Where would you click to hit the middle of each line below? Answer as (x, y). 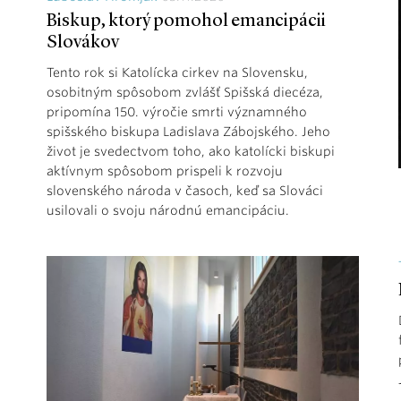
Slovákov (83, 43)
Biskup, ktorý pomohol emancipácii (186, 21)
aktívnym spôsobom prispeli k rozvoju (165, 171)
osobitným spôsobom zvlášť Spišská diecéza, (185, 92)
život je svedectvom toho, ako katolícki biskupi (191, 151)
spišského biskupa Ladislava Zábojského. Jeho (188, 131)
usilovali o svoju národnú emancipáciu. (168, 210)
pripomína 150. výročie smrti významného (177, 111)
